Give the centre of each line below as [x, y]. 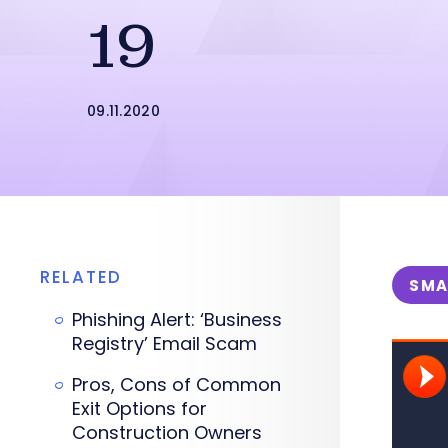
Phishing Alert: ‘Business [177, 319]
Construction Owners [167, 432]
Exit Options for [139, 408]
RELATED [81, 277]
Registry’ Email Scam [164, 343]
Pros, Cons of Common [176, 384]
